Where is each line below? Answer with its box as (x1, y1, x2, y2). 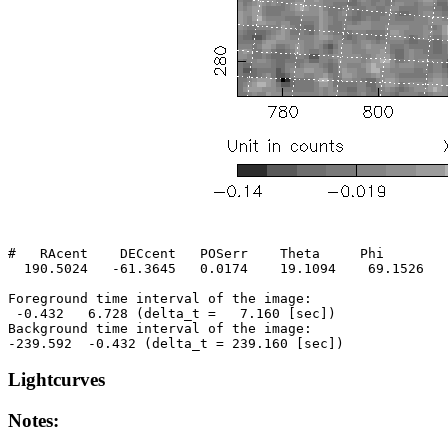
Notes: (8, 410, 59, 432)
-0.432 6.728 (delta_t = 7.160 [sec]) (8, 305, 336, 321)
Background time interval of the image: (8, 320, 312, 336)
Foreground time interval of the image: (8, 290, 312, 306)
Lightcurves (8, 369, 105, 391)
